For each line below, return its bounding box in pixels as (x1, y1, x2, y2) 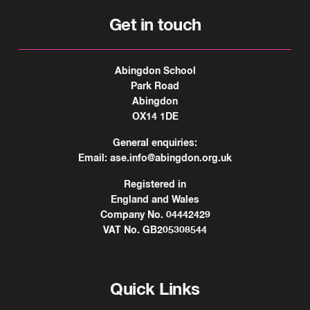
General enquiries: (113, 138, 197, 148)
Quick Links (110, 281, 200, 298)
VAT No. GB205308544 (103, 225, 207, 235)
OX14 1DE (131, 111, 179, 122)
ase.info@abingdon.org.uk (110, 153, 232, 163)
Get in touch (109, 17, 201, 34)
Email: (78, 153, 110, 163)
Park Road (131, 81, 179, 91)
